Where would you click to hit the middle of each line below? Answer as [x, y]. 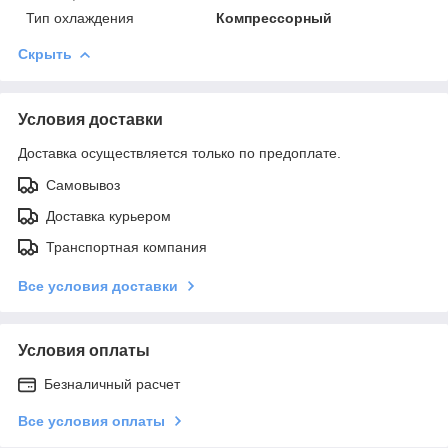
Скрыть [45, 53]
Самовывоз [83, 184]
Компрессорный [274, 17]
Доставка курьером [108, 215]
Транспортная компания [126, 246]
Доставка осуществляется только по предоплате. [179, 152]
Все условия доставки [98, 285]
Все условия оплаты [91, 420]
